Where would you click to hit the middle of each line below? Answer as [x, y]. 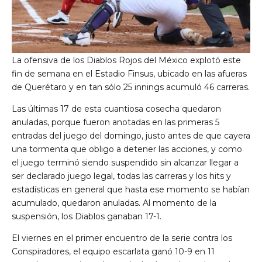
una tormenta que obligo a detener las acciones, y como [127, 149]
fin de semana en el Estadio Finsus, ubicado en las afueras [129, 74]
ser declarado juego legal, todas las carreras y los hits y [121, 176]
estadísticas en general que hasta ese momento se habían [131, 190]
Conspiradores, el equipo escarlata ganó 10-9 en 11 [113, 252]
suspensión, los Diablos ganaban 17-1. [87, 217]
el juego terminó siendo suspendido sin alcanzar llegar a [125, 163]
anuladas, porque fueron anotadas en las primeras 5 [116, 123]
